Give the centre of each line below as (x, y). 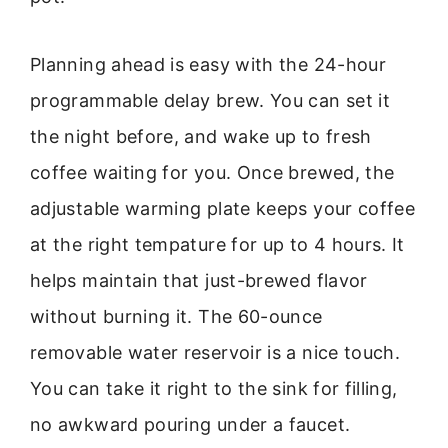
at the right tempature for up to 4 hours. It (217, 245)
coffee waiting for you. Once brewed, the (212, 173)
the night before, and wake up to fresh (201, 137)
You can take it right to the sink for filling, (214, 389)
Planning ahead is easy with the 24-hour (208, 65)
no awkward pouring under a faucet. (190, 425)
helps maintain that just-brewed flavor (199, 281)
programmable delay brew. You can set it (210, 101)
